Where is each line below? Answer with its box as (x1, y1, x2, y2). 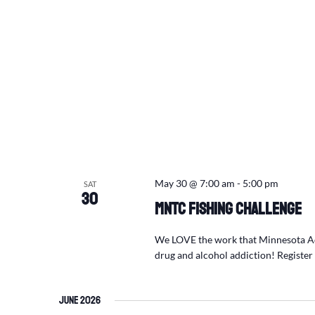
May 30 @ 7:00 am (154, 177, 235, 189)
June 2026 (59, 293, 101, 307)
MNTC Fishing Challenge (154, 198, 302, 219)
